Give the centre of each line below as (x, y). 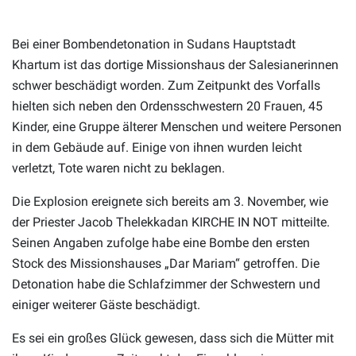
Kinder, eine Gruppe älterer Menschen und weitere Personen (177, 126)
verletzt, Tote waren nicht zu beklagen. (118, 168)
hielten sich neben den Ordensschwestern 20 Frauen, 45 (167, 106)
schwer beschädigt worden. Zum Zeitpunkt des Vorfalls (166, 85)
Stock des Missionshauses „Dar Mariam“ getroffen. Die (166, 263)
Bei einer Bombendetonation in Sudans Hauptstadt (154, 44)
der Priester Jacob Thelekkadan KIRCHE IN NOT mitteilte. (171, 222)
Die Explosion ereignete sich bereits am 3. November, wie (170, 201)
